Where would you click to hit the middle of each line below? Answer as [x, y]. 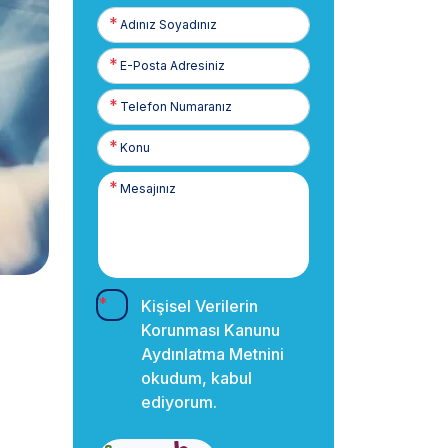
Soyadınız [126, 33]
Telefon [120, 97]
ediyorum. [179, 402]
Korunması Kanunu [210, 330]
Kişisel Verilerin [199, 306]
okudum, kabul [196, 378]
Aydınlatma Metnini [212, 354]
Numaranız [128, 115]
